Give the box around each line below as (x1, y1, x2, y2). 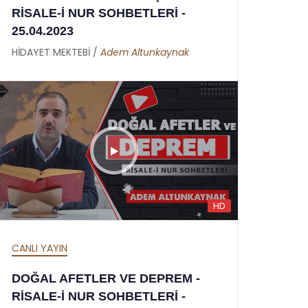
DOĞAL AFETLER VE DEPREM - (12, 272, 200, 285)
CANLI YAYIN (12, 241, 67, 255)
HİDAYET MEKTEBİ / (12, 45, 100, 59)
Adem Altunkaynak (100, 45, 189, 59)
